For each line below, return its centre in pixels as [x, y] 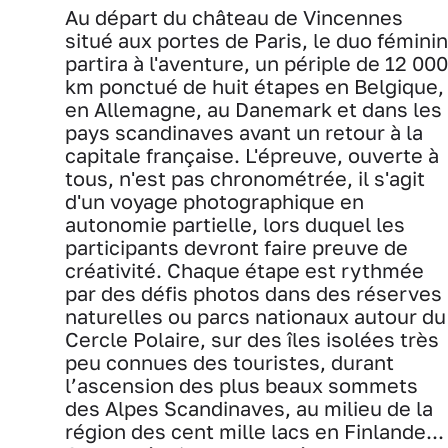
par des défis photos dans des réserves [253, 293]
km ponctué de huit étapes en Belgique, [254, 86]
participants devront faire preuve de [236, 247]
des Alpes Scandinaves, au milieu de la [249, 408]
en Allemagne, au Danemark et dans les [253, 109]
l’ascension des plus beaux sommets [241, 385]
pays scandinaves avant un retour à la [244, 132]
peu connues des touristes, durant [229, 362]
